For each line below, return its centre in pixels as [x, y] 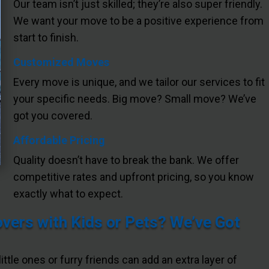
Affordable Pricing [59, 140]
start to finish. [46, 37]
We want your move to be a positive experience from [139, 20]
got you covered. [53, 115]
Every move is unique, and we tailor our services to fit [139, 82]
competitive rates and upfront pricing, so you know [134, 177]
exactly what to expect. [68, 193]
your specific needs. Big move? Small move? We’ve [135, 98]
